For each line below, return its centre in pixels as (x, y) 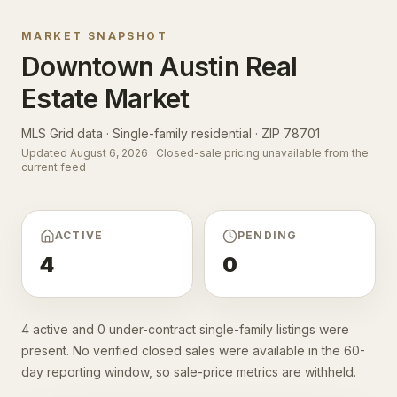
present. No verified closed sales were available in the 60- (193, 350)
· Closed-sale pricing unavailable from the (258, 152)
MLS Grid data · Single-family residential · (141, 133)
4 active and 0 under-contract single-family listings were (185, 329)
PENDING (268, 235)
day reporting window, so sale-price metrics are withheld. (189, 371)
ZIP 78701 (291, 133)
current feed (54, 167)
